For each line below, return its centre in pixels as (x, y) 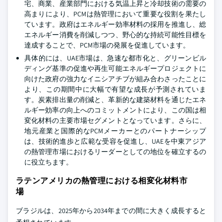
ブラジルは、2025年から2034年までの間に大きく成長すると (111, 211)
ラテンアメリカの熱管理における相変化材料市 (102, 181)
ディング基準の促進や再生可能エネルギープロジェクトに (115, 68)
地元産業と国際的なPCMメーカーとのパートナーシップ (115, 131)
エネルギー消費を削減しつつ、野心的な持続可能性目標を (115, 35)
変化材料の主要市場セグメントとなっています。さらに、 (115, 120)
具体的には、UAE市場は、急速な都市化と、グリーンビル (115, 58)
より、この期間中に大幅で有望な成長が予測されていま (115, 89)
